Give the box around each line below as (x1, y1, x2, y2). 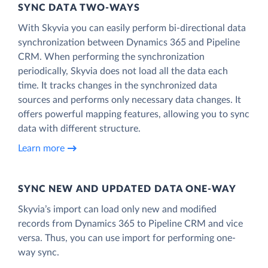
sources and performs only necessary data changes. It (18, 95, 241, 105)
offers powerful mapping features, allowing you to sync (18, 109, 249, 119)
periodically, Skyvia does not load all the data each (18, 66, 228, 76)
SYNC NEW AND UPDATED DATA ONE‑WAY (18, 184, 237, 194)
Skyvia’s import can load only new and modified (18, 204, 217, 214)
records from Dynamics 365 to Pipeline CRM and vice (18, 218, 243, 229)
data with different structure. (18, 123, 141, 133)
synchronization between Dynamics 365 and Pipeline (18, 37, 240, 47)
